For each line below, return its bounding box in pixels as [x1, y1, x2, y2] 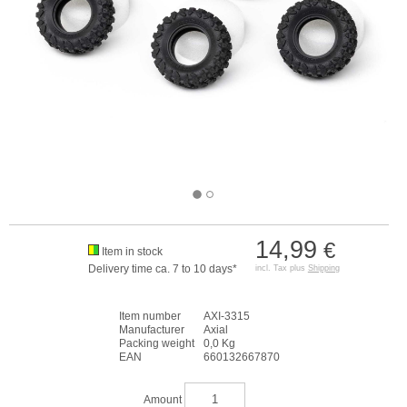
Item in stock [101, 245, 163, 258]
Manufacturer [118, 323, 184, 336]
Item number [118, 310, 181, 323]
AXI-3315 [203, 310, 250, 323]
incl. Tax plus [254, 263, 308, 273]
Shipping [307, 263, 340, 273]
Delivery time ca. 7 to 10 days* [87, 263, 237, 275]
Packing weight [118, 337, 194, 350]
